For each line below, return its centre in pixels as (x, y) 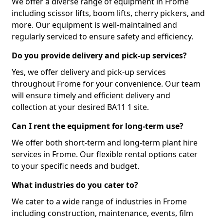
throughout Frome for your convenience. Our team (106, 84)
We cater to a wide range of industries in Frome (99, 201)
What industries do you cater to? (75, 185)
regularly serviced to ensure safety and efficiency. (102, 36)
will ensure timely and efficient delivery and (91, 95)
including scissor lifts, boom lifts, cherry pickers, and (108, 13)
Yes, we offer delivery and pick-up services (89, 72)
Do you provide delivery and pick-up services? (99, 55)
